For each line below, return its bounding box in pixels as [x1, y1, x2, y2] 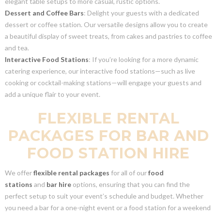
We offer [5, 168, 33, 177]
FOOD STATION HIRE [27, 144, 190, 162]
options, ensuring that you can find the [71, 180, 190, 188]
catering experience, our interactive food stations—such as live [5, 66, 195, 75]
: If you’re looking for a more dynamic [89, 55, 199, 63]
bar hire [46, 180, 71, 188]
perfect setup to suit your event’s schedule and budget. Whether [5, 191, 203, 200]
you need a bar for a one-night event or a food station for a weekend [5, 203, 211, 212]
